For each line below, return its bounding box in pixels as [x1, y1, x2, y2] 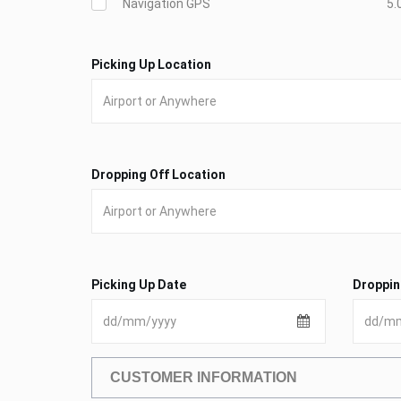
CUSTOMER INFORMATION [110, 370, 297, 386]
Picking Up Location [91, 57, 211, 73]
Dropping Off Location [91, 167, 226, 183]
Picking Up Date [91, 277, 186, 293]
